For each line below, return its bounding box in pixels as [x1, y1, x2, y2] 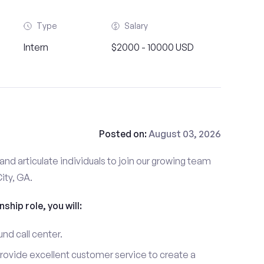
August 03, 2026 [148, 128, 221, 140]
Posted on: [98, 128, 148, 140]
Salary [124, 21, 148, 31]
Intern [23, 41, 48, 53]
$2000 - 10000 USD [111, 41, 194, 53]
